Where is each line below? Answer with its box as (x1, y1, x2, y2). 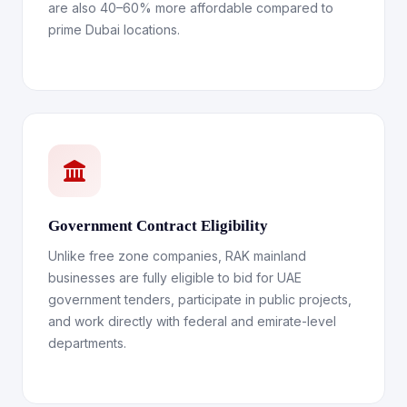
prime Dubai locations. (48, 22, 180, 37)
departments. (48, 335, 126, 351)
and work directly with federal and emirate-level (48, 313, 336, 329)
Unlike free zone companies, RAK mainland (48, 248, 306, 263)
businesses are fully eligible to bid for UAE (48, 270, 302, 285)
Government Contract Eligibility (48, 217, 268, 234)
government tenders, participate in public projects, (48, 292, 352, 307)
